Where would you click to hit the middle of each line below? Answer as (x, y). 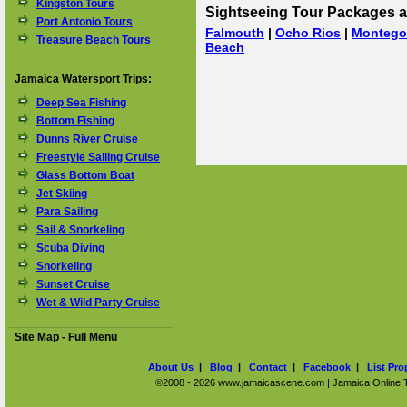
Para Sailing (67, 212)
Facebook (327, 367)
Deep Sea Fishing (81, 103)
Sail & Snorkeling (80, 230)
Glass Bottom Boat (85, 175)
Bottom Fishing (75, 121)
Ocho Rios (308, 33)
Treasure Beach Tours (94, 40)
